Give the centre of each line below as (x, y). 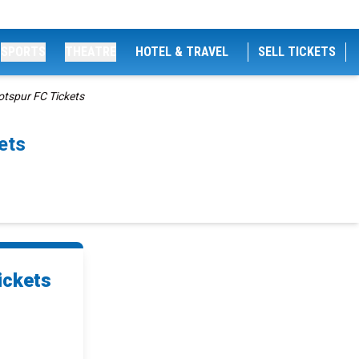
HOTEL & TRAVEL (182, 52)
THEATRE (91, 52)
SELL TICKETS (297, 52)
